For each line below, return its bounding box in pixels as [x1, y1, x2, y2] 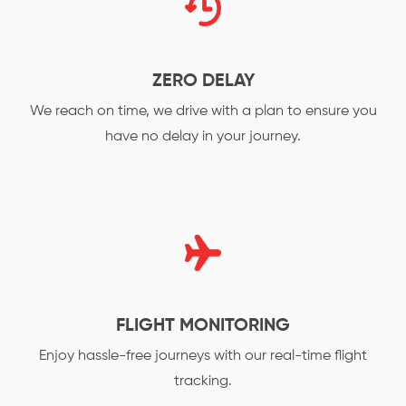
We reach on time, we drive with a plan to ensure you [29, 104, 377, 119]
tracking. [174, 374, 232, 389]
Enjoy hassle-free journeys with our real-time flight [39, 349, 367, 363]
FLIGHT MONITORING [116, 317, 290, 335]
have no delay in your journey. [105, 130, 301, 144]
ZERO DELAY [151, 72, 255, 91]
